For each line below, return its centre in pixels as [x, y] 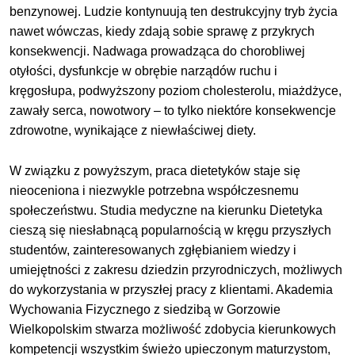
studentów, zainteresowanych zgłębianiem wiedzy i [153, 250]
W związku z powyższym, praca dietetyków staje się [155, 171]
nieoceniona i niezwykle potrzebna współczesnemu [155, 191]
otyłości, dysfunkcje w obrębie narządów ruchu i [144, 71]
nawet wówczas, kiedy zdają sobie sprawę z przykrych [162, 31]
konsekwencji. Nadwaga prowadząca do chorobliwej [158, 51]
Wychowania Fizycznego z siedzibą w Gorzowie [145, 310]
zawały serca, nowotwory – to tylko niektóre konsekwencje [173, 110]
